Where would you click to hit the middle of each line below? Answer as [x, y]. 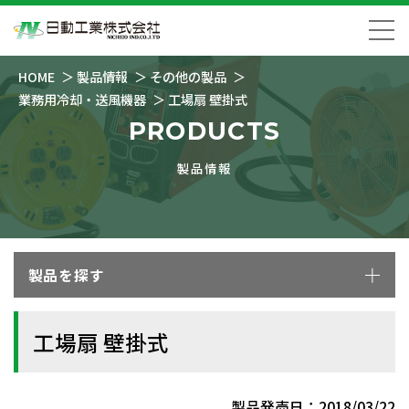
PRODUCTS [204, 131]
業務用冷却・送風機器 [82, 99]
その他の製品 [189, 76]
